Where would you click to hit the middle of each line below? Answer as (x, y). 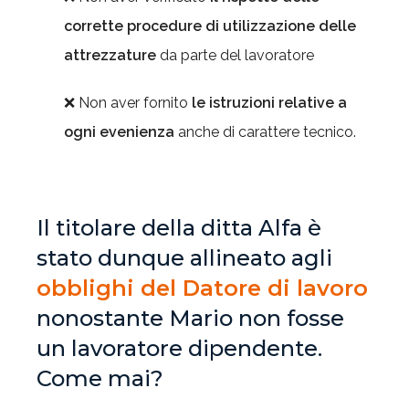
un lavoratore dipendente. (179, 348)
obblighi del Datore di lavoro (202, 288)
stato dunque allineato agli (184, 258)
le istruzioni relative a (269, 103)
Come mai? (100, 378)
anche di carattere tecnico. (265, 132)
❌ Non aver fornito (128, 103)
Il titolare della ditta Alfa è (179, 228)
